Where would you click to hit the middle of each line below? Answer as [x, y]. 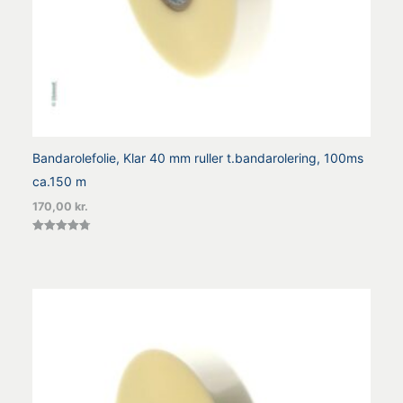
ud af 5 [47, 263]
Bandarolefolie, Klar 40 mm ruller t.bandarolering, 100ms [198, 157]
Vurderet [51, 241]
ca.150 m [59, 181]
